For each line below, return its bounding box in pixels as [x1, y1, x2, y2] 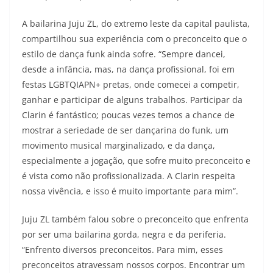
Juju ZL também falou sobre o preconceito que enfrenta [22, 213, 249, 225]
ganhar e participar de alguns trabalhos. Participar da [22, 94, 243, 105]
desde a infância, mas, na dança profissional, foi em [22, 63, 235, 75]
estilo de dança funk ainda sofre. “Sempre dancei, [22, 48, 225, 60]
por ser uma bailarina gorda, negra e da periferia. [22, 229, 226, 240]
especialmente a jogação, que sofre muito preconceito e [22, 155, 250, 166]
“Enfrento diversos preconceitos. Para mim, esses [22, 244, 223, 255]
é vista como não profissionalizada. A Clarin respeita [22, 170, 235, 182]
